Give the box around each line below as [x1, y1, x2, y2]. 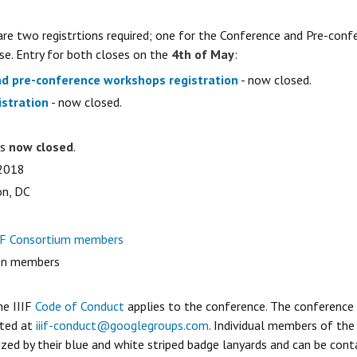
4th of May [171, 45, 234, 62]
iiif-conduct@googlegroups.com [36, 316, 209, 333]
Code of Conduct [35, 297, 124, 314]
